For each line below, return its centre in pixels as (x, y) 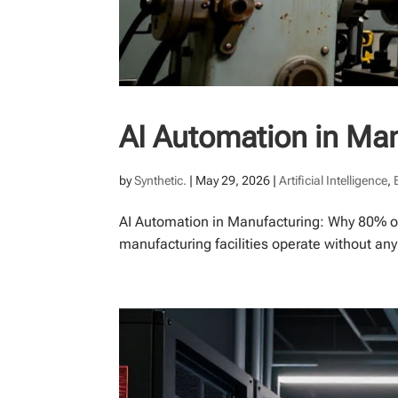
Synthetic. (161, 181)
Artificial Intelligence (334, 181)
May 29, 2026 (233, 181)
